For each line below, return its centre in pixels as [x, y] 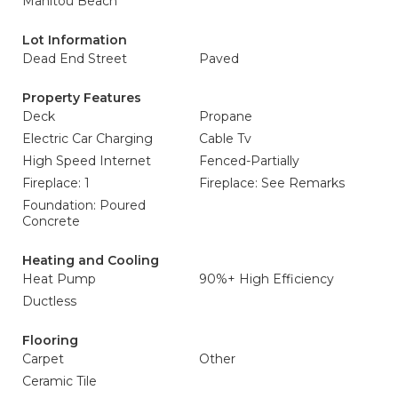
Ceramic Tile [60, 381]
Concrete [51, 221]
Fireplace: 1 [56, 183]
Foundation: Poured [84, 205]
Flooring [50, 340]
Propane [226, 116]
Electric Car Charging [88, 139]
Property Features [82, 98]
